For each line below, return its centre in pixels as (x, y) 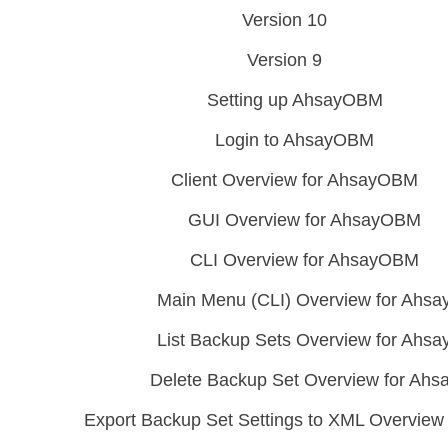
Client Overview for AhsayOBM (295, 180)
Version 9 (285, 60)
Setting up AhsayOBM (294, 100)
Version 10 (285, 20)
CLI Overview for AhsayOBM (305, 260)
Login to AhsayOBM (295, 140)
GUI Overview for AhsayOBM (305, 220)
